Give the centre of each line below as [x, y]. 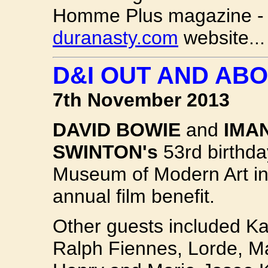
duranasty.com [115, 38]
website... [222, 38]
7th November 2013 [141, 100]
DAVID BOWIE [117, 130]
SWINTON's [105, 152]
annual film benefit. [134, 196]
